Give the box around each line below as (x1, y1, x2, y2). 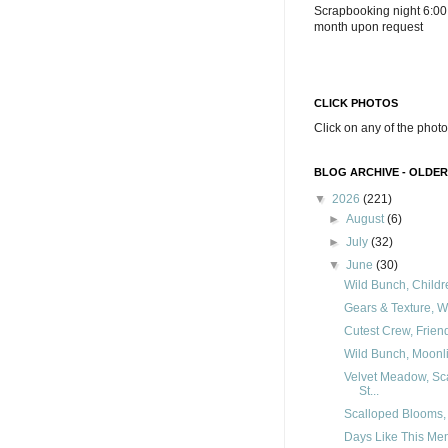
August (346, 212, 388, 226)
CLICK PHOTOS (314, 97, 398, 109)
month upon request (314, 20, 423, 34)
